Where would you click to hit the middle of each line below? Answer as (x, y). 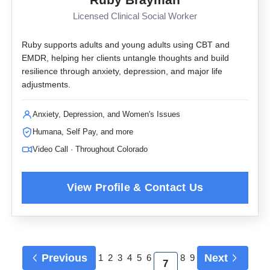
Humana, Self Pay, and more (83, 132)
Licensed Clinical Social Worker (135, 16)
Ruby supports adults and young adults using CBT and (126, 45)
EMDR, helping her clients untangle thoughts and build (125, 58)
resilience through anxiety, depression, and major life (122, 71)
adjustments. (46, 84)
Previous (64, 258)
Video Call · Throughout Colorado (90, 149)
